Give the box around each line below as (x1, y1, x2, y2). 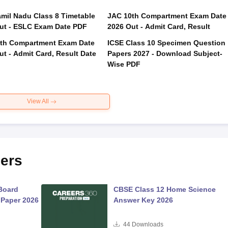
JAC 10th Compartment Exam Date (107, 12, 226, 20)
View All (26, 98, 50, 105)
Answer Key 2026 (113, 196, 173, 204)
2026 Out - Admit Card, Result (107, 22, 210, 31)
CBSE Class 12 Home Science (113, 185, 216, 193)
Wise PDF (107, 60, 140, 68)
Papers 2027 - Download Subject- (107, 49, 222, 58)
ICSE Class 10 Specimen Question (107, 39, 225, 47)
